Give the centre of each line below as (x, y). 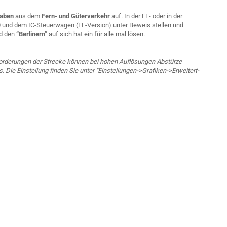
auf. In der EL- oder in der (146, 16)
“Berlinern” (31, 34)
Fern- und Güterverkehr (76, 16)
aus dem (28, 16)
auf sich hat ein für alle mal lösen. (96, 34)
